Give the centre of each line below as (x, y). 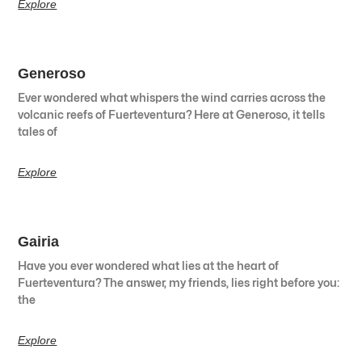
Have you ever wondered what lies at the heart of (149, 265)
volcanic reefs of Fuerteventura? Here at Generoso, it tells (172, 114)
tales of (38, 131)
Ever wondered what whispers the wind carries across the (172, 97)
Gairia (39, 241)
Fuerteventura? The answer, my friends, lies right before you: (179, 282)
